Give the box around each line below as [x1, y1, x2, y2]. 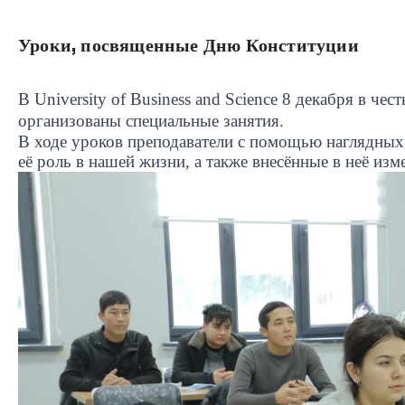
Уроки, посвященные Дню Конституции [18, 34, 359, 54]
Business [130, 89, 191, 108]
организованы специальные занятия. [18, 110, 284, 130]
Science [225, 89, 278, 108]
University [34, 89, 107, 108]
